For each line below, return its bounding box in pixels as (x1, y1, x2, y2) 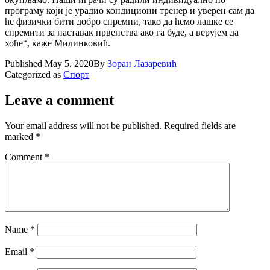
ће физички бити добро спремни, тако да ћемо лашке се (5, 16, 233, 27)
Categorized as (5, 69, 63, 80)
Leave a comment (5, 92, 114, 108)
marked (5, 131, 36, 142)
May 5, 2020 (45, 58, 93, 69)
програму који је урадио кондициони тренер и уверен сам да (5, 5, 254, 16)
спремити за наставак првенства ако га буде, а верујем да (5, 27, 239, 37)
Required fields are (164, 120, 236, 131)
